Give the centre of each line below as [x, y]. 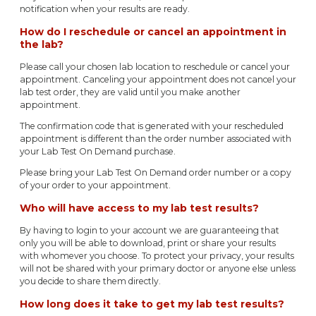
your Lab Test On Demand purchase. [98, 152]
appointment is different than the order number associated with [156, 139]
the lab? [42, 44]
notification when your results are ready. [105, 8]
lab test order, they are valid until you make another [130, 92]
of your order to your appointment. [95, 186]
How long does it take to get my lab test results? [152, 304]
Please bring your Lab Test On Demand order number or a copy [156, 173]
